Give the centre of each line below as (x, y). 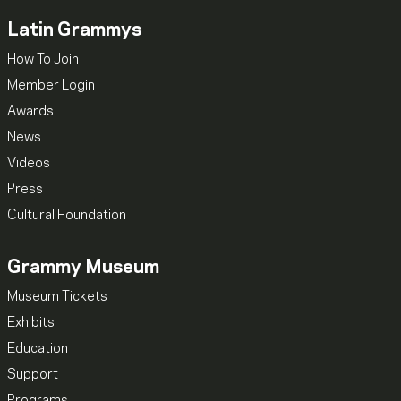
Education (38, 349)
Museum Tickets (57, 297)
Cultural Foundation (67, 215)
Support (33, 375)
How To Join (43, 60)
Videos (29, 163)
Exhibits (31, 323)
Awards (30, 111)
